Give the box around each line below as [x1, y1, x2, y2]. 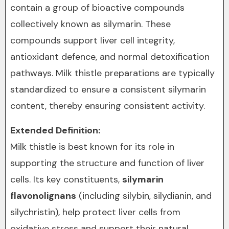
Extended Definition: [10, 124, 100, 136]
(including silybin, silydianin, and [76, 190, 212, 202]
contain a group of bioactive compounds [10, 2, 185, 14]
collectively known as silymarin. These [10, 18, 171, 30]
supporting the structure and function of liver [10, 157, 204, 169]
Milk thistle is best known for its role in [10, 141, 174, 153]
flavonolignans [10, 190, 76, 202]
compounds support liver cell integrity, [10, 34, 175, 47]
